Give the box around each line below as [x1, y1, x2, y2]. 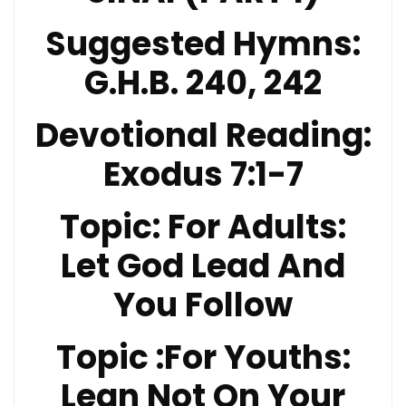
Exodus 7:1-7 [102, 151, 304, 198]
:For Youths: [148, 334, 351, 381]
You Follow [113, 282, 293, 328]
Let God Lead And [61, 243, 345, 289]
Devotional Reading [34, 112, 363, 159]
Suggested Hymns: [45, 21, 361, 67]
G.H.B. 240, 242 [84, 60, 322, 106]
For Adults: [160, 204, 346, 250]
